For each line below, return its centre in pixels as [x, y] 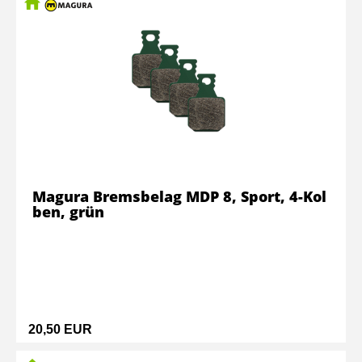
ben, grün [68, 212]
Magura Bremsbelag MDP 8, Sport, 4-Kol [179, 196]
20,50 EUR [60, 329]
